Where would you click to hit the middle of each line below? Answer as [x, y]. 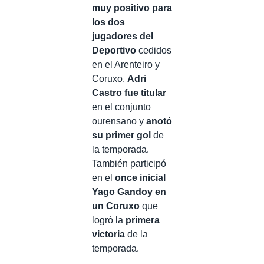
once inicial [140, 178]
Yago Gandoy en [129, 192]
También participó [129, 164]
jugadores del [123, 36]
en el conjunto [121, 107]
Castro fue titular [129, 93]
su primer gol [121, 135]
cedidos [154, 50]
